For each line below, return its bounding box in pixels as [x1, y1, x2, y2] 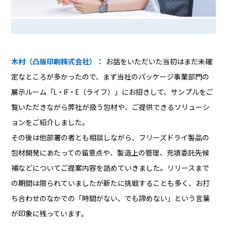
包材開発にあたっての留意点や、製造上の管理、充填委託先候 [11, 148, 210, 157]
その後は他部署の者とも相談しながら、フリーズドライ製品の [11, 133, 210, 142]
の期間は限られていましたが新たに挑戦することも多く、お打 [11, 179, 210, 187]
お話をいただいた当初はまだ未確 [106, 57, 213, 66]
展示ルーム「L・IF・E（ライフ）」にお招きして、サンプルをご [11, 88, 214, 96]
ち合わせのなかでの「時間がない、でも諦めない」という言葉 [11, 194, 210, 203]
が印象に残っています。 [11, 209, 89, 218]
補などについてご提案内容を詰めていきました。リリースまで [11, 164, 210, 172]
